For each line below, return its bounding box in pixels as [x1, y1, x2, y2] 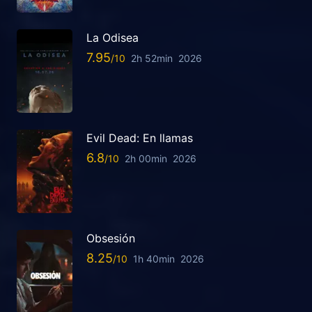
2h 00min [125, 152, 167, 164]
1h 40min [133, 252, 175, 265]
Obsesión [86, 231, 135, 246]
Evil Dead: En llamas [86, 131, 193, 146]
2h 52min [131, 52, 173, 64]
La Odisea [86, 31, 139, 45]
